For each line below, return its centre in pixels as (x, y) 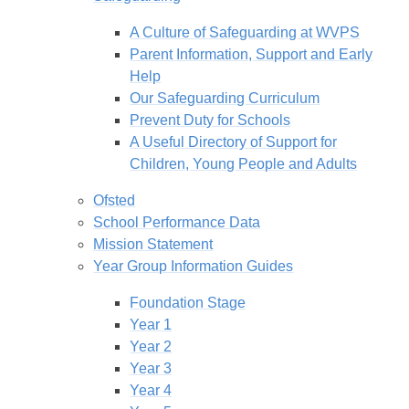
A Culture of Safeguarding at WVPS (245, 32)
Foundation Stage (188, 302)
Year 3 (151, 368)
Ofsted (115, 200)
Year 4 (151, 390)
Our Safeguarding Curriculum (225, 98)
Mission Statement (153, 244)
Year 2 (151, 346)
